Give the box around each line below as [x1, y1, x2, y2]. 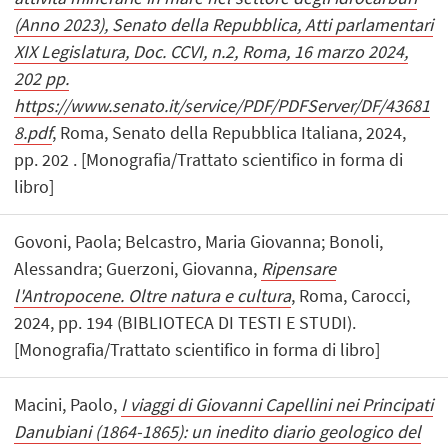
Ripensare [261, 257, 337, 281]
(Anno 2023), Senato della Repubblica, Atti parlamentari [14, 12, 434, 36]
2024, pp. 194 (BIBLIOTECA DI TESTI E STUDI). [14, 311, 357, 335]
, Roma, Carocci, [291, 284, 411, 308]
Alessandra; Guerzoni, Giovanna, [14, 257, 262, 281]
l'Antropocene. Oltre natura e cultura [14, 284, 292, 308]
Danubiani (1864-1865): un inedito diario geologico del [14, 420, 422, 444]
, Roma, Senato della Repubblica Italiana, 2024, [52, 120, 407, 144]
